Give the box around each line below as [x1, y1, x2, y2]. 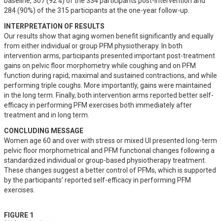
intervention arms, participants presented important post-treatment [4, 52, 215, 60]
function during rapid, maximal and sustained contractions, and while [4, 72, 217, 79]
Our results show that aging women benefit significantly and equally [4, 32, 214, 40]
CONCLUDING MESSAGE [4, 127, 83, 135]
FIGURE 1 [4, 211, 34, 219]
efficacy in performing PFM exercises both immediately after [4, 101, 192, 109]
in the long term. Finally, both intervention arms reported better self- [4, 91, 214, 99]
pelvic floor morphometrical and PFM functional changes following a [4, 147, 215, 154]
